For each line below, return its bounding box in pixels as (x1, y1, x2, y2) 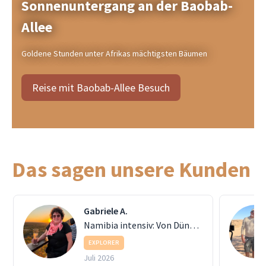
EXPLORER (88, 239, 119, 247)
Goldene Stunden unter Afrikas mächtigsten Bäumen (21, 48, 207, 59)
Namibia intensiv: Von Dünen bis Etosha (189, 219, 199, 231)
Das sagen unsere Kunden (12, 156, 251, 183)
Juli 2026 (84, 252, 114, 263)
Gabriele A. (84, 205, 128, 217)
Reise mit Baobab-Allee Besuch (32, 80, 170, 94)
